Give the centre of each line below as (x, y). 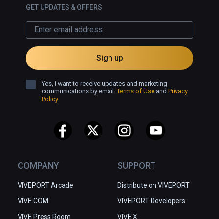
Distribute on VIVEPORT (153, 185)
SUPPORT (137, 165)
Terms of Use (136, 91)
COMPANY (38, 165)
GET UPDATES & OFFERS (64, 7)
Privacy (178, 91)
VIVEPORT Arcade (45, 185)
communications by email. (79, 91)
